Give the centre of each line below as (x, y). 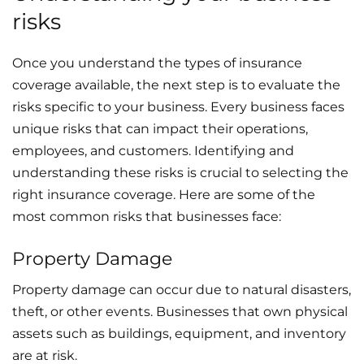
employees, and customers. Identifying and (153, 150)
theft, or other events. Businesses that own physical (180, 311)
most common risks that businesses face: (147, 216)
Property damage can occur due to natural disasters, (182, 289)
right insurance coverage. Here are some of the (164, 194)
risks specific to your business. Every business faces (178, 106)
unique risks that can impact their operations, (160, 128)
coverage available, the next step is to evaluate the (176, 84)
